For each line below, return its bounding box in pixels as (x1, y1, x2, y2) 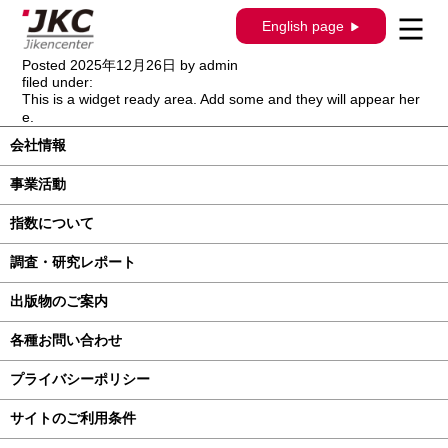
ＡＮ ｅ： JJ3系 (22, 30, 206, 53)
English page (262, 18, 345, 34)
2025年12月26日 (70, 57, 177, 73)
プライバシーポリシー (10, 371, 150, 387)
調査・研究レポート (10, 254, 136, 270)
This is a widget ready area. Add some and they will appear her (22, 91, 421, 107)
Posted (22, 57, 71, 73)
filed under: (22, 74, 94, 90)
